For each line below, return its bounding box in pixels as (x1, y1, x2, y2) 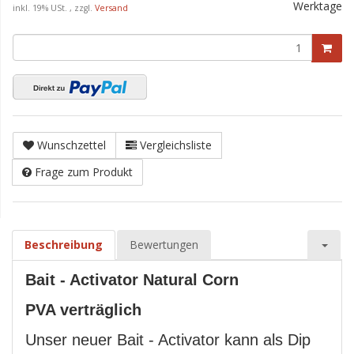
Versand (95, 2, 128, 13)
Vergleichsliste (140, 137, 212, 153)
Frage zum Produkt (35, 164, 133, 179)
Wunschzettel (37, 137, 106, 153)
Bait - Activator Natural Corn (25, 271, 239, 288)
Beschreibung (24, 237, 103, 252)
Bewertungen (130, 237, 198, 252)
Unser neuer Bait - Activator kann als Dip (25, 331, 311, 348)
